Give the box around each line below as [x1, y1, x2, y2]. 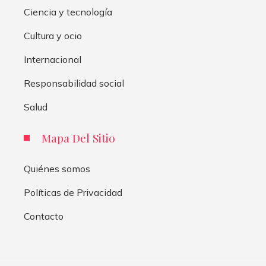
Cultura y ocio [24, 30, 82, 42]
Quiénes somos [24, 163, 90, 175]
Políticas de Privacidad [24, 186, 122, 198]
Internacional [24, 53, 81, 65]
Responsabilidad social [24, 77, 124, 89]
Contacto [24, 210, 64, 222]
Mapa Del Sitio [42, 130, 115, 145]
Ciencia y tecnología [24, 6, 112, 18]
